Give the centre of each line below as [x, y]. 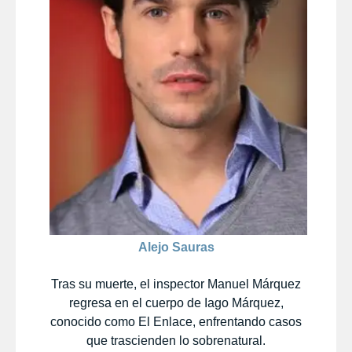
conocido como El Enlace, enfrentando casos [176, 321]
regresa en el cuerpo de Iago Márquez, [176, 302]
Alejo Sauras [176, 247]
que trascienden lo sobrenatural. [176, 340]
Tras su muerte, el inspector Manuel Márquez [176, 284]
